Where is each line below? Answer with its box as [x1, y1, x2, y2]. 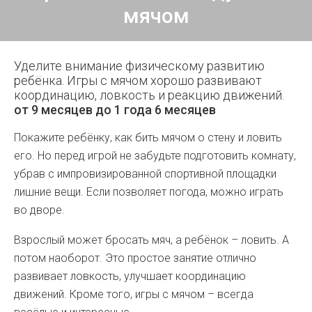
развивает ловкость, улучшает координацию [14, 270, 246, 283]
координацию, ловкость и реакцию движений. [14, 88, 284, 102]
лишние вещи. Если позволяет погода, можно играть [14, 185, 283, 198]
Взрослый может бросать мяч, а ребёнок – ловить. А [14, 233, 289, 247]
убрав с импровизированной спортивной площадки [14, 167, 276, 180]
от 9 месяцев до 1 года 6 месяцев [14, 102, 216, 117]
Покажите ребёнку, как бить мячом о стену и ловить [14, 131, 282, 144]
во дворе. [14, 203, 65, 217]
